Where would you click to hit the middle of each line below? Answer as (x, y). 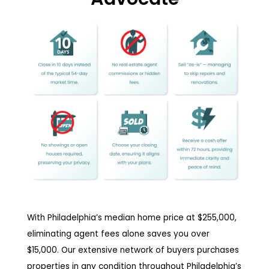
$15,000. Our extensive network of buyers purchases (133, 250)
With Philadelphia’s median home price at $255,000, (131, 218)
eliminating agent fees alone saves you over (118, 234)
